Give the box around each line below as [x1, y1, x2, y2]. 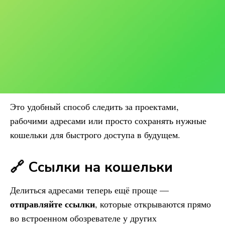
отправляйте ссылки [10, 197, 95, 210]
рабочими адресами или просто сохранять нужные [10, 115, 206, 127]
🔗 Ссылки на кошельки [10, 158, 173, 177]
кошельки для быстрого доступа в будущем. [10, 129, 180, 141]
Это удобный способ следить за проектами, [10, 100, 179, 113]
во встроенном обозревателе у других [10, 212, 157, 224]
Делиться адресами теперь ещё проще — [10, 184, 169, 196]
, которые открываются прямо [95, 198, 211, 210]
